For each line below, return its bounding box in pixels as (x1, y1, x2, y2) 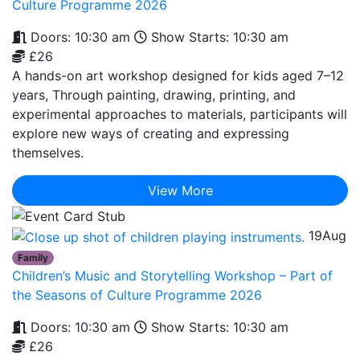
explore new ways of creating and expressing (12, 125, 289, 141)
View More (147, 182, 213, 198)
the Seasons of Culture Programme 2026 (12, 286, 262, 303)
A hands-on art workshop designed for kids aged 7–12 (12, 67, 344, 84)
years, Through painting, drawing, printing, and (12, 86, 296, 103)
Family (18, 251, 49, 264)
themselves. (12, 144, 84, 161)
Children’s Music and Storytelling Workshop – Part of (12, 267, 333, 284)
